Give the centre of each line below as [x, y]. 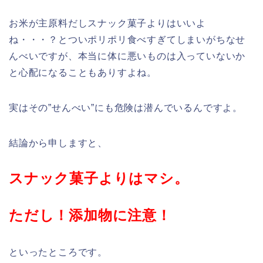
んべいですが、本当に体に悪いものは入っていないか [127, 56]
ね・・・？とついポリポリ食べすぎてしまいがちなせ [127, 39]
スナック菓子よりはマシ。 [99, 178]
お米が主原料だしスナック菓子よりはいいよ [107, 23]
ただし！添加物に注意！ [90, 215]
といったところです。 [58, 252]
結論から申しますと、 [58, 143]
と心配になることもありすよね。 [83, 72]
